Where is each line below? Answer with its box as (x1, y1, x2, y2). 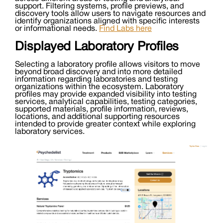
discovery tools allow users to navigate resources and (15, 10, 206, 18)
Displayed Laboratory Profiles (15, 41, 179, 53)
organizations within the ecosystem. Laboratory (15, 84, 184, 91)
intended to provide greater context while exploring (15, 121, 196, 128)
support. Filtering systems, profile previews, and (15, 3, 184, 10)
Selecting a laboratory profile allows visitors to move (15, 61, 200, 69)
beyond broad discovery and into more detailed (15, 69, 182, 76)
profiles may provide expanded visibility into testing (15, 91, 197, 99)
